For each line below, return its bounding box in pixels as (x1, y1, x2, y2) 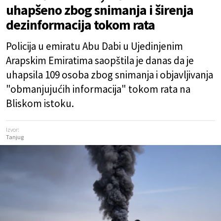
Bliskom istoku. (6, 97, 74, 110)
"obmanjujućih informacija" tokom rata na (6, 82, 190, 96)
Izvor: (6, 126, 19, 133)
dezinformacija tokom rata (6, 16, 155, 34)
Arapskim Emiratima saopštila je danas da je (6, 54, 194, 67)
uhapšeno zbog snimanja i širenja (6, 1, 193, 19)
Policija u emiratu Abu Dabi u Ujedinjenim (6, 39, 183, 53)
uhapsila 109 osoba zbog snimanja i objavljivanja (6, 68, 213, 81)
